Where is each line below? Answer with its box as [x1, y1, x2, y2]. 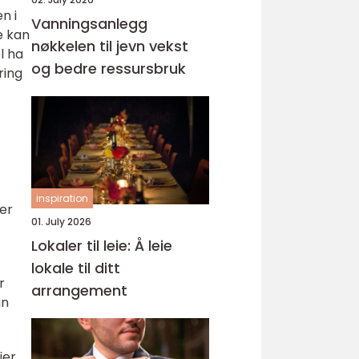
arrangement [31, 280, 127, 301]
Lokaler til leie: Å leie [31, 236, 172, 256]
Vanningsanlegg [31, 14, 147, 34]
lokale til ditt [31, 258, 120, 278]
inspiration [36, 192, 88, 205]
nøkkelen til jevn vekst [31, 36, 188, 56]
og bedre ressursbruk [31, 58, 186, 79]
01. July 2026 [31, 215, 91, 228]
